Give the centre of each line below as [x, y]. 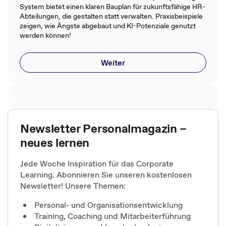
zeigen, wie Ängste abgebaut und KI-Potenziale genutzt [108, 26]
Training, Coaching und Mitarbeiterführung [112, 216]
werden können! [45, 35]
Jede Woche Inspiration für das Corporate [97, 163]
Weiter [113, 63]
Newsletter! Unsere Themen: [75, 186]
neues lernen [55, 143]
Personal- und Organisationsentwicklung [108, 205]
